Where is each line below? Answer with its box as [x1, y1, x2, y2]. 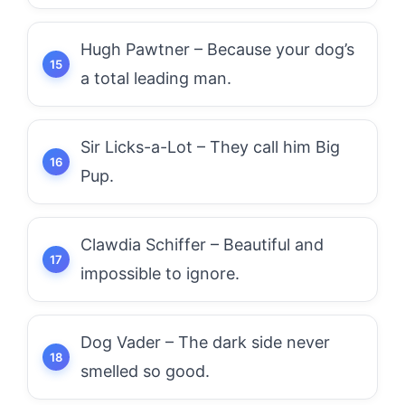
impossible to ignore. [80, 264, 240, 283]
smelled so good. [80, 362, 210, 381]
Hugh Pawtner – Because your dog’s [80, 40, 354, 59]
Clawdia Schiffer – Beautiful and [80, 235, 324, 254]
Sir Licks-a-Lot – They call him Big [80, 137, 340, 156]
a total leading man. [80, 69, 231, 88]
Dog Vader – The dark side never [80, 333, 330, 352]
